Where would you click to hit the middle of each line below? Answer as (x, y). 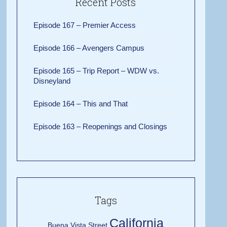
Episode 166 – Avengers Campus (89, 48)
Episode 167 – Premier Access (85, 25)
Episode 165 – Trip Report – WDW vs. (97, 70)
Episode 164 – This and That (81, 103)
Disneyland (52, 81)
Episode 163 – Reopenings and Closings (101, 126)
